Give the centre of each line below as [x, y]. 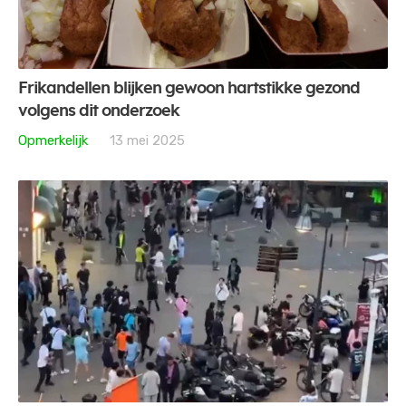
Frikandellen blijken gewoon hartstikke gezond [189, 88]
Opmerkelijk [53, 140]
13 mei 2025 [147, 140]
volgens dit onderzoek [99, 111]
